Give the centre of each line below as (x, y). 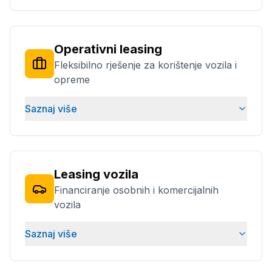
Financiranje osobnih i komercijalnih (136, 190)
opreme (72, 80)
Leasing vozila (96, 174)
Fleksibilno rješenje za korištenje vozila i (145, 65)
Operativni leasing (108, 49)
